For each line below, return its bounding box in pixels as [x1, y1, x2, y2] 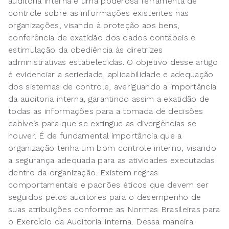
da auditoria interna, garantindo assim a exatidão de [8, 94, 210, 104]
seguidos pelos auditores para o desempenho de [8, 192, 201, 202]
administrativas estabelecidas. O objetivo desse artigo [8, 57, 218, 67]
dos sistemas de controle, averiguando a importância [8, 82, 217, 92]
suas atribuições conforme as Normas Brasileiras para [8, 204, 220, 215]
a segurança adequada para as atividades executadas [8, 155, 215, 166]
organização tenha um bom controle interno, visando [8, 143, 216, 153]
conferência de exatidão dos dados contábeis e [8, 33, 196, 43]
